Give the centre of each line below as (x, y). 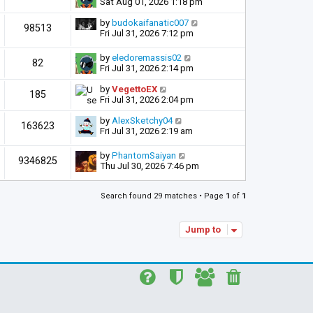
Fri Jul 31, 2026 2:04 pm (147, 100)
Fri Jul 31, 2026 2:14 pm (147, 68)
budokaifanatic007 (150, 23)
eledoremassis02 (147, 58)
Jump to (203, 230)
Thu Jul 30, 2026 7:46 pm (150, 166)
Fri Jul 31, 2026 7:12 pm (147, 33)
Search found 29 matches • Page (163, 196)
